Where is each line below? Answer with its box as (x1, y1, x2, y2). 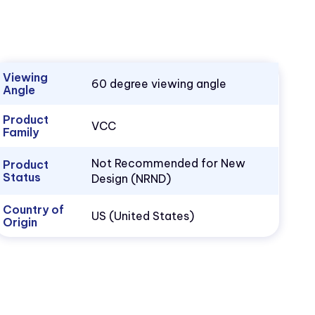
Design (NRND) (91, 172, 172, 186)
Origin (3, 215, 38, 230)
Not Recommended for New (91, 156, 246, 171)
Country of (3, 202, 65, 217)
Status (3, 170, 41, 185)
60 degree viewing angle (91, 77, 227, 91)
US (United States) (91, 209, 195, 224)
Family (3, 125, 39, 140)
